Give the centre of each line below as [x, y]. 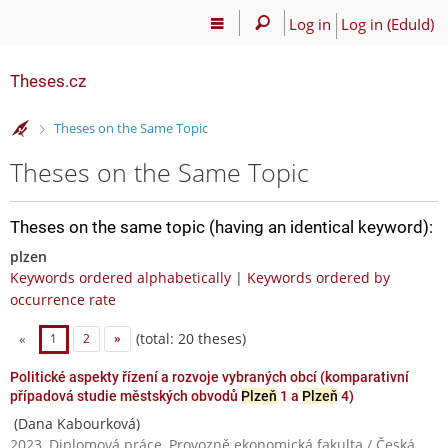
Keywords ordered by [318, 277]
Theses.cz [48, 81]
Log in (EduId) [387, 23]
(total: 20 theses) [188, 338]
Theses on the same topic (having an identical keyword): [221, 226]
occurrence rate [63, 299]
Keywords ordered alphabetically [120, 277]
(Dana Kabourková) [75, 423]
